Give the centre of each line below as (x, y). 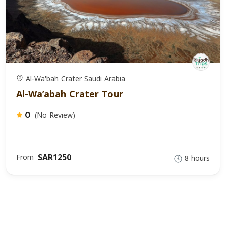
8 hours (197, 158)
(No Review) (55, 115)
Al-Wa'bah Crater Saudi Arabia (74, 79)
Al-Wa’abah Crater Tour (70, 94)
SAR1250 (54, 157)
